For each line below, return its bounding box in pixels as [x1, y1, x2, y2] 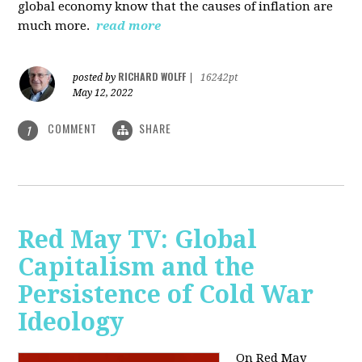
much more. [18, 19, 94, 34]
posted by [73, 72, 119, 84]
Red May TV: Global [18, 225, 258, 254]
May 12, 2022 [73, 87, 134, 99]
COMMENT [44, 120, 101, 137]
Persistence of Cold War [18, 280, 314, 309]
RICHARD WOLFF [118, 69, 187, 84]
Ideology [18, 307, 124, 336]
